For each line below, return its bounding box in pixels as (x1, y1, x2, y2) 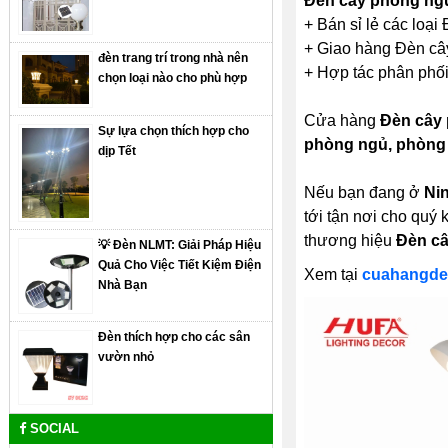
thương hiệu (303, 231, 396, 249)
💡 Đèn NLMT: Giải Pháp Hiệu (98, 238, 262, 253)
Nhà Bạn (98, 278, 148, 293)
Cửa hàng (303, 111, 380, 129)
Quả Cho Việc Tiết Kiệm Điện (98, 258, 262, 273)
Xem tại (303, 265, 362, 283)
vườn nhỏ (98, 350, 155, 365)
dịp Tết (98, 144, 137, 159)
